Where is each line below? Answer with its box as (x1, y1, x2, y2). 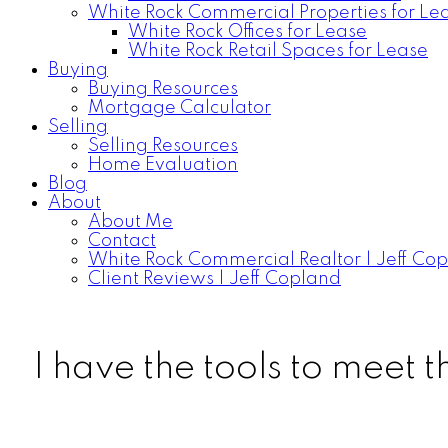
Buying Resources (88, 80, 238, 98)
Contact (88, 232, 156, 250)
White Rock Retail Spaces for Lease (128, 42, 428, 60)
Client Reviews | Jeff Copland (88, 270, 341, 288)
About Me (88, 213, 173, 231)
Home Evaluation (88, 156, 238, 174)
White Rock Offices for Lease (128, 23, 367, 41)
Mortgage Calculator (88, 99, 271, 117)
